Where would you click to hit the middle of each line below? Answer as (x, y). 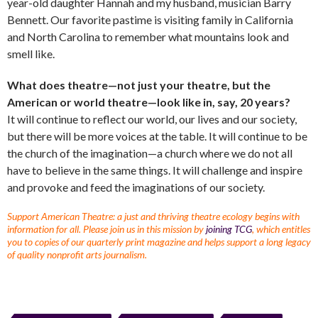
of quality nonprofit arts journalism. (77, 254)
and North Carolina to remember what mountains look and (148, 36)
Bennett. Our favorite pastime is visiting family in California (150, 19)
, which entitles (281, 229)
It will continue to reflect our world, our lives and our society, (152, 119)
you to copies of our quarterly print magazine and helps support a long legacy (159, 241)
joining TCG (229, 229)
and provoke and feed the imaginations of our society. (136, 187)
